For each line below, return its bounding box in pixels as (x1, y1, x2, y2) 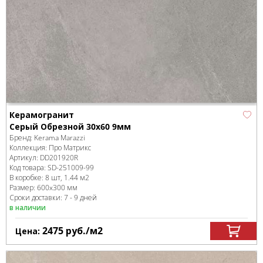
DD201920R (40, 153, 78, 163)
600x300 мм (37, 183, 77, 193)
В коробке (9, 173, 42, 183)
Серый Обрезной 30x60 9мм (9, 121, 131, 133)
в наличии (9, 203, 46, 213)
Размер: (9, 183, 37, 193)
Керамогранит (9, 109, 74, 121)
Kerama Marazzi (34, 133, 85, 143)
